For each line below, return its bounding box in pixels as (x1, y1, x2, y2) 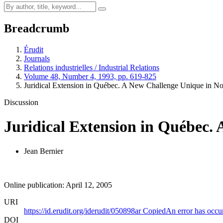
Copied (143, 206, 166, 215)
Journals (24, 54, 50, 63)
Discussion (4, 98, 38, 107)
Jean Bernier (24, 146, 63, 155)
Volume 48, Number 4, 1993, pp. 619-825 (24, 72, 156, 81)
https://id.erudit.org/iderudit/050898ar (24, 206, 143, 215)
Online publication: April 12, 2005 (4, 180, 112, 189)
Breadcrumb (4, 21, 69, 35)
